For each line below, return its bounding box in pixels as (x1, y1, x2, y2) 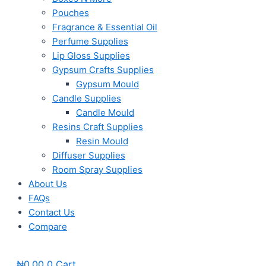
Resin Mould (76, 135, 128, 147)
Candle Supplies (52, 93, 121, 104)
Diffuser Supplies (52, 150, 125, 161)
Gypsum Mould (76, 78, 139, 90)
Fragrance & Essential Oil (52, 21, 157, 33)
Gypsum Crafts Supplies (52, 64, 154, 76)
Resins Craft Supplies (52, 121, 143, 133)
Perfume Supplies (52, 36, 128, 47)
